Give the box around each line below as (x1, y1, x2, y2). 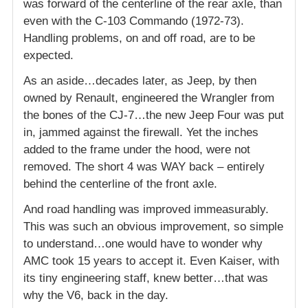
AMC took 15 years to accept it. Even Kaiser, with (23, 254, 279, 268)
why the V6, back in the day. (23, 289, 168, 302)
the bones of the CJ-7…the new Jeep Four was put (23, 109, 284, 122)
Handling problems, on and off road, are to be (23, 32, 255, 45)
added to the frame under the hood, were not (23, 143, 250, 157)
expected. (23, 49, 74, 63)
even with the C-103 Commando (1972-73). (23, 14, 244, 28)
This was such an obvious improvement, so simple (23, 220, 283, 234)
